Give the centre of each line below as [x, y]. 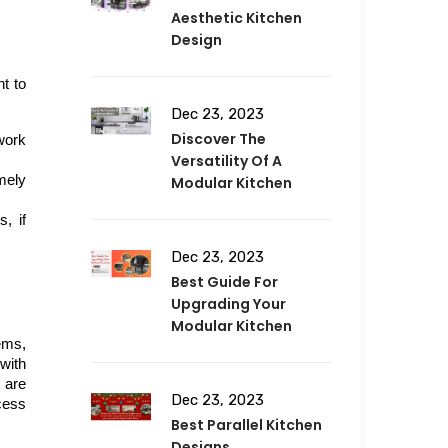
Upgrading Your [228, 304]
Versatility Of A [226, 161]
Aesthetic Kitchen [236, 18]
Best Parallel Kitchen [246, 425]
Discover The [218, 139]
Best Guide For [224, 282]
